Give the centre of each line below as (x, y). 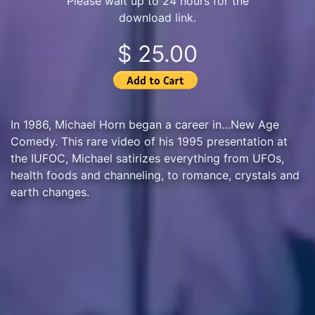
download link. (157, 17)
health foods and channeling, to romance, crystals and (155, 175)
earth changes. (50, 192)
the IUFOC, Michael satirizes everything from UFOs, (147, 158)
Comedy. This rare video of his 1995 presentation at (149, 141)
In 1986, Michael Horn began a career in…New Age (145, 124)
